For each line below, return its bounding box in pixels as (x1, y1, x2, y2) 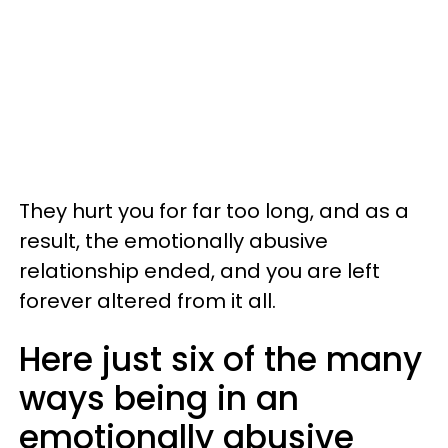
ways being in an (19, 374, 299, 422)
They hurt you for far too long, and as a (19, 196, 409, 225)
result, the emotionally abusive (19, 226, 328, 255)
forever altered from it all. (19, 286, 276, 315)
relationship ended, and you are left (19, 256, 380, 285)
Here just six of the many (19, 335, 422, 383)
